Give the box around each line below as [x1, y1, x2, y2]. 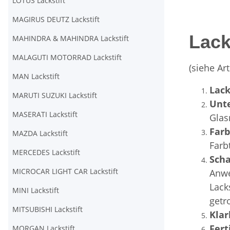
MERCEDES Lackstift [12, 147, 80, 157]
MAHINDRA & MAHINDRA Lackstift [12, 33, 129, 43]
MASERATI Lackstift [12, 109, 78, 119]
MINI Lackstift [12, 185, 59, 195]
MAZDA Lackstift [12, 128, 68, 138]
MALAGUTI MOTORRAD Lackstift [12, 52, 122, 62]
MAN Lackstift [12, 71, 60, 81]
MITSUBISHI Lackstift [12, 204, 83, 214]
